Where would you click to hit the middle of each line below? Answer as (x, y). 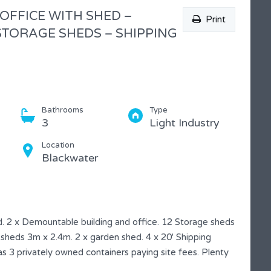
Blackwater (70, 158)
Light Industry (184, 122)
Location (58, 145)
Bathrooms (63, 110)
